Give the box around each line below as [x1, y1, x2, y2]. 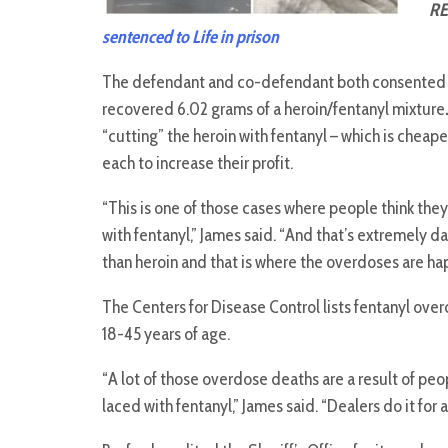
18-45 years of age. [102, 323, 230, 346]
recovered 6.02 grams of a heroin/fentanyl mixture [102, 98, 445, 121]
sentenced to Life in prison [102, 26, 279, 49]
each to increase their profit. [102, 152, 293, 175]
